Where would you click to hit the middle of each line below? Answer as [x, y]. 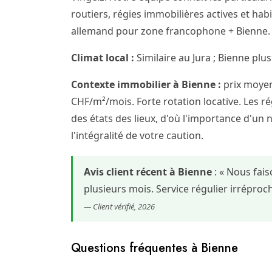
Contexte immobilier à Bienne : [146, 84]
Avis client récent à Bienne [148, 172]
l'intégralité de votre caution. [137, 135]
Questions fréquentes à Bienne [155, 248]
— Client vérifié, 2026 [119, 206]
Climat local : [103, 58]
